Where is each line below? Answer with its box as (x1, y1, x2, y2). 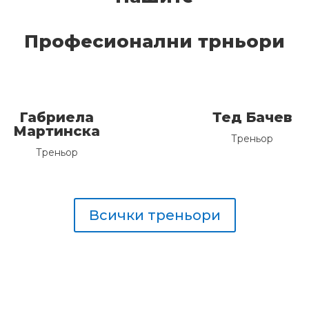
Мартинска (13, 122, 100, 139)
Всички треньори (88, 206, 221, 223)
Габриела (19, 108, 94, 126)
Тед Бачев (212, 108, 292, 126)
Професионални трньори (24, 30, 285, 53)
